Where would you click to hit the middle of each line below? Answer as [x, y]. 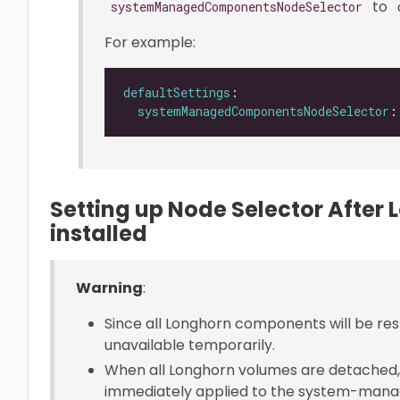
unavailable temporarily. [190, 345]
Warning [109, 287]
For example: [150, 42]
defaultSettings [177, 93]
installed [99, 233]
